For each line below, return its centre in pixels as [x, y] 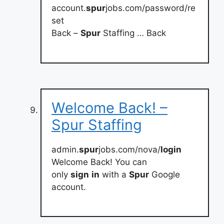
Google [164, 174]
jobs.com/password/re [150, 8]
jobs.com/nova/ [129, 149]
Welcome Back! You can [99, 162]
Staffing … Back [133, 33]
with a [114, 174]
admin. [65, 149]
